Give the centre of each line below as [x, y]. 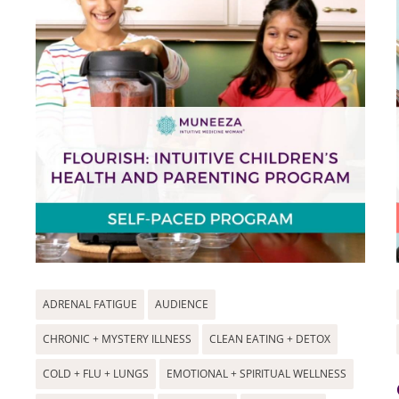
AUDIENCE [182, 304]
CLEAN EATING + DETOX [270, 338]
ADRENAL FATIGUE [90, 304]
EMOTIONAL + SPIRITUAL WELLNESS [256, 373]
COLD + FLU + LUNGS [96, 373]
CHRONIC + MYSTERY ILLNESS [117, 338]
